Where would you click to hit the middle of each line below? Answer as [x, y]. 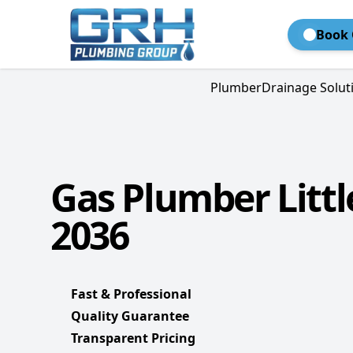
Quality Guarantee [130, 316]
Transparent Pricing [133, 338]
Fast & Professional [131, 294]
